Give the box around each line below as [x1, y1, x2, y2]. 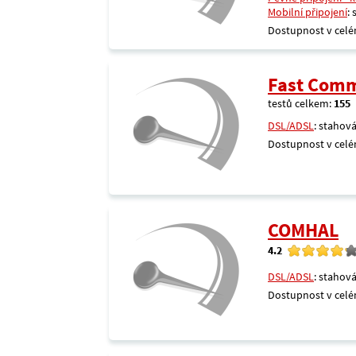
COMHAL [268, 219, 339, 242]
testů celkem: [268, 96, 334, 110]
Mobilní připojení [268, 5, 347, 19]
